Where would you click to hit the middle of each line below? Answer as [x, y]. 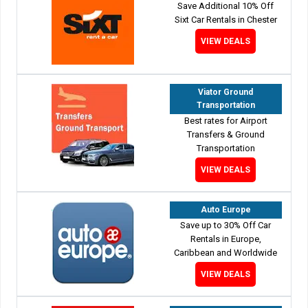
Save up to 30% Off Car [226, 225]
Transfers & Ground [225, 134]
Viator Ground [226, 92]
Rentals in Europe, [225, 239]
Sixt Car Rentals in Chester [225, 19]
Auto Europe [225, 209]
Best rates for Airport [225, 120]
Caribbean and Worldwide [226, 252]
